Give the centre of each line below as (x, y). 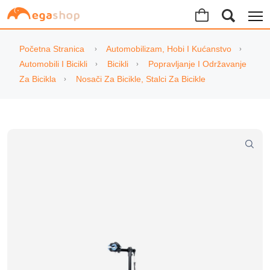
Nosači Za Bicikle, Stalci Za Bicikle (141, 79)
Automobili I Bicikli (53, 64)
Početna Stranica (52, 49)
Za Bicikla (38, 79)
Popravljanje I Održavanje (197, 64)
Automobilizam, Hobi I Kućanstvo (169, 49)
